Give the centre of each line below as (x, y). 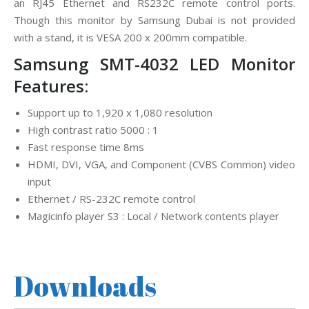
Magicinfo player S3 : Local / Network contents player (153, 216)
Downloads (85, 286)
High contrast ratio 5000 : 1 (93, 130)
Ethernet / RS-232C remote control (111, 199)
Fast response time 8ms (86, 147)
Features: (51, 86)
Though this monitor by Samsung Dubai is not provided (154, 20)
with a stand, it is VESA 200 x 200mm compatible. (130, 37)
